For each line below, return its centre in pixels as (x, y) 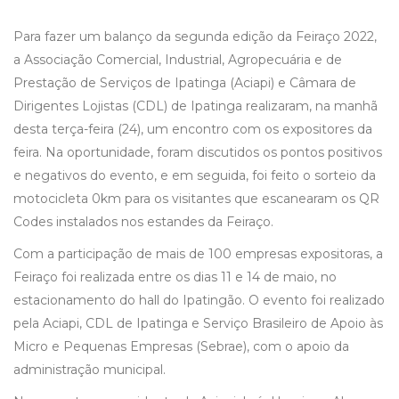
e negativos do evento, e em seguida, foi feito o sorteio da (195, 176)
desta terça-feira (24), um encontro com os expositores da (193, 130)
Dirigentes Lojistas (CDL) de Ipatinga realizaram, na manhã (195, 106)
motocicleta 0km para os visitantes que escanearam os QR (196, 199)
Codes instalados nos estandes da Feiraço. (143, 222)
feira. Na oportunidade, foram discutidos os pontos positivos (198, 153)
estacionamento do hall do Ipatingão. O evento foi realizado (199, 301)
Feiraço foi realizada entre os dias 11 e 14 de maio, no (175, 277)
